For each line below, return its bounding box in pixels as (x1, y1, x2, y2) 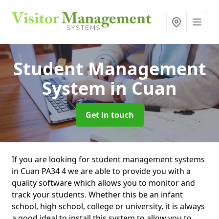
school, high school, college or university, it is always (12, 201, 205, 212)
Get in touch (85, 109, 134, 120)
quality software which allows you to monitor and (12, 177, 195, 188)
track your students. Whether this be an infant (12, 189, 183, 200)
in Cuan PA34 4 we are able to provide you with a (12, 166, 191, 176)
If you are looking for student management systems (12, 154, 205, 165)
